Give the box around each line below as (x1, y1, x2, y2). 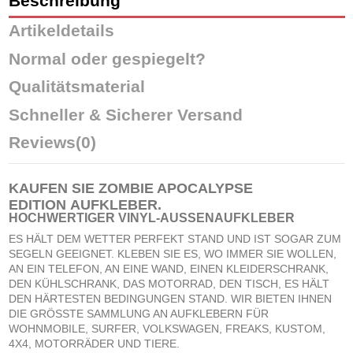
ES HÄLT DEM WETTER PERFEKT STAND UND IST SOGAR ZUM (8, 232, 341, 245)
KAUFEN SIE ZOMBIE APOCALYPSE (8, 180, 253, 196)
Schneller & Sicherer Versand (8, 105, 243, 124)
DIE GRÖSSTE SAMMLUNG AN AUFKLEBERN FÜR (8, 307, 269, 320)
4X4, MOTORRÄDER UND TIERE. (8, 336, 180, 350)
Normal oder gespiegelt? (8, 49, 206, 68)
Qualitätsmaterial (8, 77, 145, 96)
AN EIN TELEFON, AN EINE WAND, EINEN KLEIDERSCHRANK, (8, 262, 329, 275)
